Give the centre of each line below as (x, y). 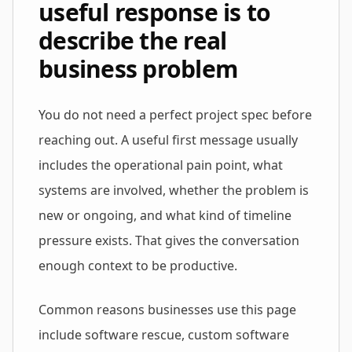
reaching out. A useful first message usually (168, 140)
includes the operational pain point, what (161, 165)
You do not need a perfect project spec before (175, 115)
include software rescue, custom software (164, 335)
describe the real (133, 40)
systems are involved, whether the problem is (174, 190)
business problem (138, 69)
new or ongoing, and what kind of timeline (165, 215)
